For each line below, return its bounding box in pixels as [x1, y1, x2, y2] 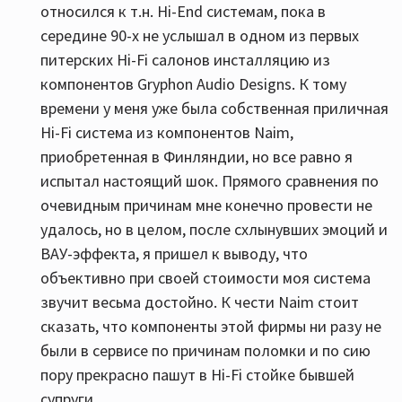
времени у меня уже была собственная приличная [40, 98, 389, 118]
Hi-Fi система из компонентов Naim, [40, 122, 293, 143]
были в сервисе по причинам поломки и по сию [40, 340, 371, 361]
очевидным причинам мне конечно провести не [40, 195, 372, 215]
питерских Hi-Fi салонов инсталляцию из [40, 49, 330, 70]
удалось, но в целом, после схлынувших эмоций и [40, 219, 388, 240]
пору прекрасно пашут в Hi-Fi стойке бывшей [40, 364, 354, 385]
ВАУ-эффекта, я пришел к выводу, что [40, 243, 308, 264]
